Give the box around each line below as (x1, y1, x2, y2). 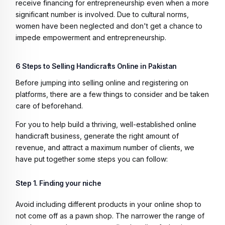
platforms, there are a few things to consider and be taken (16, 89, 209, 98)
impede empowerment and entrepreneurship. (16, 33, 168, 42)
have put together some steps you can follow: (16, 154, 168, 163)
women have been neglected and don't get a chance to (16, 21, 202, 30)
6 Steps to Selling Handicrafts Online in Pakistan (16, 61, 177, 70)
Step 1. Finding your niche (16, 178, 103, 187)
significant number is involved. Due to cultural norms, (16, 10, 189, 19)
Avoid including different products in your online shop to (16, 199, 201, 208)
